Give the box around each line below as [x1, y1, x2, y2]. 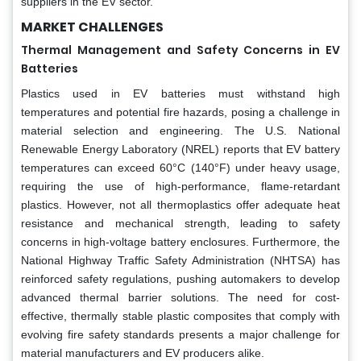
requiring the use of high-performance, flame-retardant [21, 179, 340, 193]
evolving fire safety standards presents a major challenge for [21, 327, 340, 341]
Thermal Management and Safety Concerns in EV [21, 41, 340, 58]
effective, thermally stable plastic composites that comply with [21, 309, 340, 322]
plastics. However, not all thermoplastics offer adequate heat [21, 197, 340, 211]
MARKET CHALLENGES [21, 17, 164, 36]
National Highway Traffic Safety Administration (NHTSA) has [21, 253, 340, 267]
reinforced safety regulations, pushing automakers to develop [21, 272, 340, 285]
